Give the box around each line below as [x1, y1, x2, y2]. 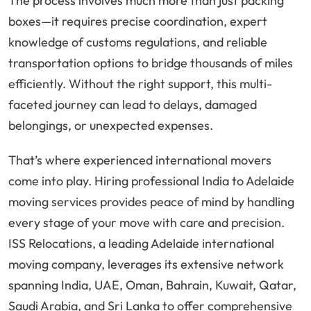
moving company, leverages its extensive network [8, 256, 284, 273]
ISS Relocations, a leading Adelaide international [8, 235, 274, 252]
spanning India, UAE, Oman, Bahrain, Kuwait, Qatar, [8, 277, 296, 294]
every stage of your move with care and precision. [8, 215, 285, 231]
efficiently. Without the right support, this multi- [8, 76, 272, 92]
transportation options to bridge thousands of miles [8, 55, 293, 72]
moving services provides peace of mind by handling [8, 194, 294, 210]
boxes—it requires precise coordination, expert [8, 13, 267, 30]
